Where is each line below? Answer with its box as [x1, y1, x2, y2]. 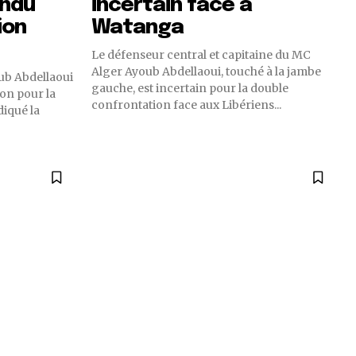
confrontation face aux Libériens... [91, 98, 281, 112]
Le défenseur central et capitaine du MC [91, 48, 311, 62]
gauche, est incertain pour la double [91, 81, 288, 95]
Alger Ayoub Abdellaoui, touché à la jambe [91, 64, 321, 79]
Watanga [91, 17, 184, 38]
